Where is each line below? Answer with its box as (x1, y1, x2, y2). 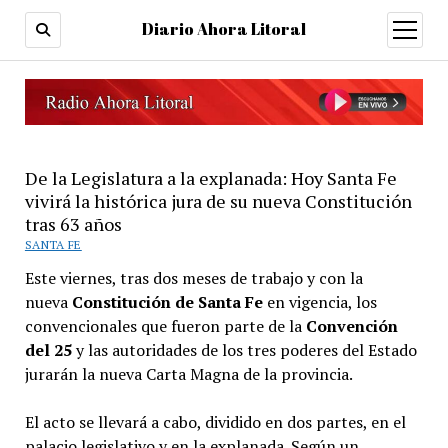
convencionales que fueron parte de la (24, 314, 306, 337)
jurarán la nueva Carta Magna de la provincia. (24, 362, 353, 385)
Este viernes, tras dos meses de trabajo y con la (24, 266, 363, 289)
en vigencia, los (262, 290, 377, 313)
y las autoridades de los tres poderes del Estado (71, 338, 417, 361)
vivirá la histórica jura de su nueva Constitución (24, 188, 412, 213)
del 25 (24, 338, 72, 361)
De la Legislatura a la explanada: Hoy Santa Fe (24, 165, 397, 190)
